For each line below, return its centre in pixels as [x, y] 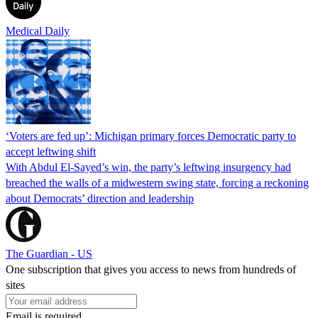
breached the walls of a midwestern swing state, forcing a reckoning [157, 182]
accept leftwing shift [51, 151]
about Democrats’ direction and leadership [100, 198]
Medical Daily [38, 31]
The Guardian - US [49, 253]
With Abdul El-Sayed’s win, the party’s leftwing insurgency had [148, 167]
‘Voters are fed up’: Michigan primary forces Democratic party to [151, 136]
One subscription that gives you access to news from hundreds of [151, 269]
